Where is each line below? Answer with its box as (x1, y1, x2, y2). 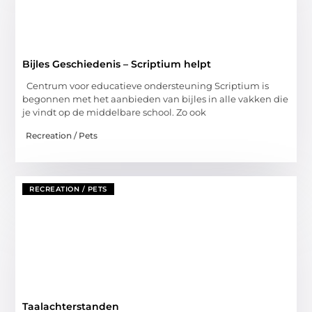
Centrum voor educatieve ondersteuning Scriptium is (22, 80, 270, 92)
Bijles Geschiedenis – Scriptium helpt (22, 58, 212, 71)
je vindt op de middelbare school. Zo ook (22, 107, 207, 118)
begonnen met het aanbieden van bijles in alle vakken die (22, 93, 289, 105)
